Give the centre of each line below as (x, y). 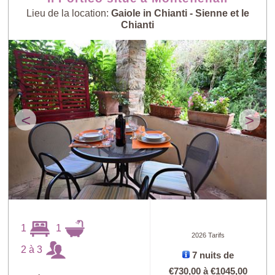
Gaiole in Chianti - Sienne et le (180, 14)
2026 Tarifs (208, 235)
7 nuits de (212, 255)
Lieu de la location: (68, 14)
